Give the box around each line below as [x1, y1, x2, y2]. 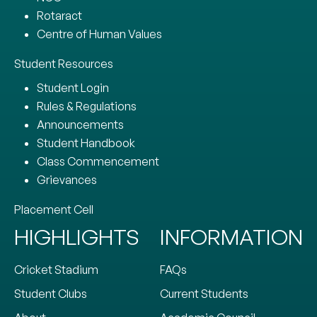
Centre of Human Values [37, 26, 162, 41]
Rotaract [37, 8, 82, 23]
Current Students [160, 286, 248, 301]
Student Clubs [14, 286, 87, 301]
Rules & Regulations [37, 98, 137, 113]
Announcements [37, 117, 124, 132]
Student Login [37, 80, 109, 95]
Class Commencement [37, 154, 159, 168]
